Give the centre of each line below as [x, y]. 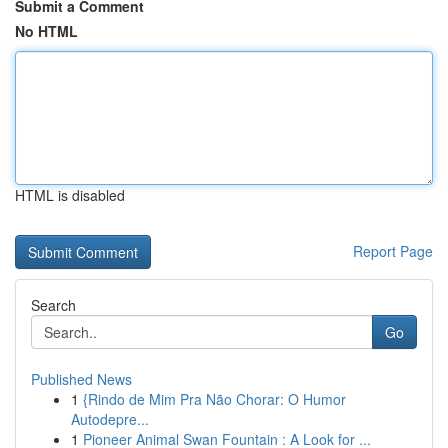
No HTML [46, 31]
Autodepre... [110, 419]
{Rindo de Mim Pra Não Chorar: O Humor [214, 399]
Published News [81, 379]
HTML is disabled [70, 195]
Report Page [393, 251]
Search [53, 305]
